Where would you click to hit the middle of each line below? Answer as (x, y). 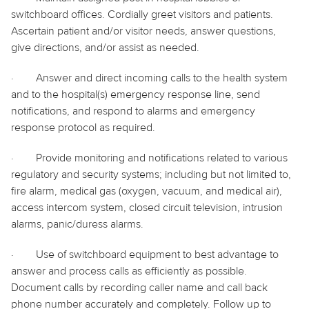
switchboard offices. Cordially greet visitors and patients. (142, 14)
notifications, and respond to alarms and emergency (133, 111)
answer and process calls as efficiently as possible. (129, 271)
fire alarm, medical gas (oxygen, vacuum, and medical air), (147, 191)
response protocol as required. (83, 127)
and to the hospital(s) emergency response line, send (136, 94)
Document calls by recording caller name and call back (139, 287)
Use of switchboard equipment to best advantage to (157, 254)
